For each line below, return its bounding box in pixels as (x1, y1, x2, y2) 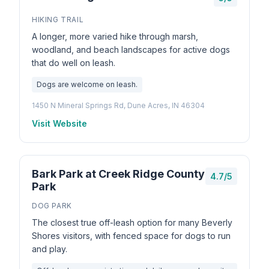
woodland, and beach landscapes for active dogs (32, 44, 230, 55)
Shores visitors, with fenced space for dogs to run (32, 231, 231, 241)
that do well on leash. (32, 58, 115, 68)
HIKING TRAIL (32, 15, 84, 24)
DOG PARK (32, 201, 72, 210)
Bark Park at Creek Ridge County (32, 168, 205, 180)
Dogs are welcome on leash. (37, 80, 138, 89)
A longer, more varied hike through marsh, (32, 31, 198, 41)
